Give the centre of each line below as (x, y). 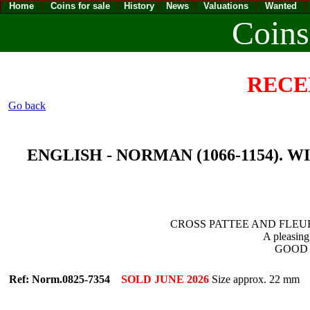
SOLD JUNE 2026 (165, 279)
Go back (27, 106)
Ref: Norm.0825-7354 (61, 279)
